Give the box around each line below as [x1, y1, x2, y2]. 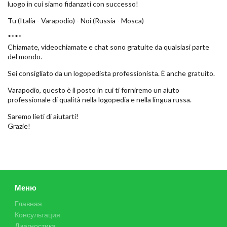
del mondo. [8, 52, 42, 61]
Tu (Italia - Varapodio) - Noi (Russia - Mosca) [8, 16, 144, 25]
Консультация [15, 210, 60, 219]
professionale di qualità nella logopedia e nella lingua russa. [8, 95, 192, 104]
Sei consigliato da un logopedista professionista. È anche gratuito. [8, 69, 215, 78]
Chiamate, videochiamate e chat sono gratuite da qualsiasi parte [8, 43, 209, 52]
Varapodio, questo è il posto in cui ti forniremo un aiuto [8, 86, 179, 95]
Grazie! [8, 122, 30, 131]
